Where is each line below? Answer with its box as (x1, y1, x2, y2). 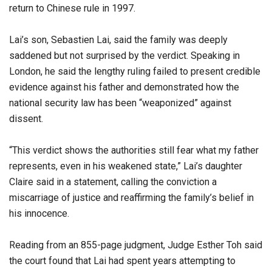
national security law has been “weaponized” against (9, 97, 231, 109)
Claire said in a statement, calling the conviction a (9, 175, 217, 188)
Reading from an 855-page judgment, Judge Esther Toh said (9, 239, 262, 251)
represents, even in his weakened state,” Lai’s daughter (9, 160, 242, 172)
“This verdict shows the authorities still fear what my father (9, 144, 259, 156)
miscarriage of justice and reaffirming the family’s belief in (9, 191, 254, 203)
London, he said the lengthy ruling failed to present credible (9, 65, 260, 77)
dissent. (9, 112, 43, 124)
